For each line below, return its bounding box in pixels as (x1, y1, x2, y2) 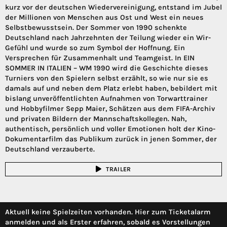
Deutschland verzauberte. (5, 144, 95, 154)
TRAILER (105, 166, 131, 173)
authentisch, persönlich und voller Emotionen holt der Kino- (5, 124, 215, 133)
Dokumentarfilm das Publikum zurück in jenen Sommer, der (5, 134, 217, 143)
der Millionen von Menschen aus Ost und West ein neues (5, 13, 204, 22)
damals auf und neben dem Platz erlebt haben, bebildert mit (5, 84, 217, 93)
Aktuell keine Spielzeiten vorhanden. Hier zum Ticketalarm (5, 207, 211, 216)
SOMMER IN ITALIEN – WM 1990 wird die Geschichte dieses (5, 63, 208, 72)
